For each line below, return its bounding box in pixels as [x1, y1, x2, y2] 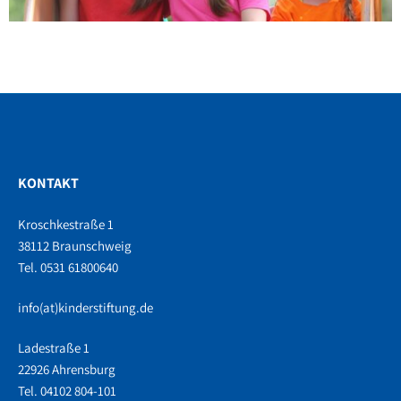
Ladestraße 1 [18, 339, 90, 357]
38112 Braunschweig [18, 237, 132, 255]
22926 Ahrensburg [18, 361, 115, 379]
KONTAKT [18, 174, 79, 193]
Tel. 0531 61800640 [18, 259, 118, 277]
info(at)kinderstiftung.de [18, 299, 153, 317]
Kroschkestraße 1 [18, 216, 114, 234]
